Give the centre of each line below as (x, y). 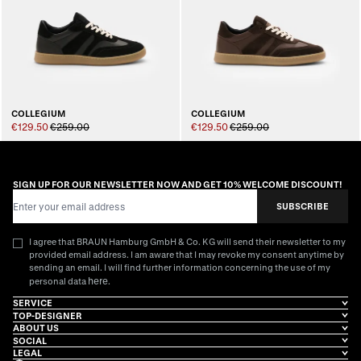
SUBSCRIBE (303, 205)
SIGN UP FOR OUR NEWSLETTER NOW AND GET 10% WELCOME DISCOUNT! (178, 184)
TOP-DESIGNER (48, 315)
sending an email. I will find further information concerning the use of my (180, 267)
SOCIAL (30, 340)
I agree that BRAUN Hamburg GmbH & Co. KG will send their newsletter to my (187, 241)
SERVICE (33, 303)
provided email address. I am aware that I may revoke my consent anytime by (187, 254)
